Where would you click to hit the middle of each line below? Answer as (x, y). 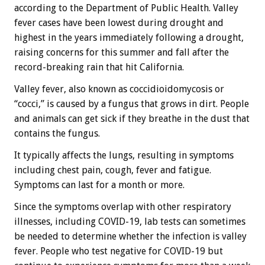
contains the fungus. (57, 134)
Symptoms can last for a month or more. (99, 185)
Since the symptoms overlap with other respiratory (123, 207)
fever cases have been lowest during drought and (119, 23)
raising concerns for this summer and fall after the (122, 53)
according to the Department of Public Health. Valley (126, 8)
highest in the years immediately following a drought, (129, 38)
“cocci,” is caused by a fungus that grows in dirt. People (132, 104)
